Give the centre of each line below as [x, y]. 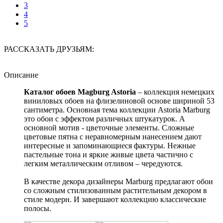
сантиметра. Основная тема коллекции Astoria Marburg [117, 110]
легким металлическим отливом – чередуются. [103, 164]
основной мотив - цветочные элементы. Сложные [109, 128]
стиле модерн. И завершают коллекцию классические [115, 199]
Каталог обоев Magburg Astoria [80, 92]
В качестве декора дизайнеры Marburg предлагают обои [118, 181]
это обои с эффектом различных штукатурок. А [105, 119]
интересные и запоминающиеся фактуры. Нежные [110, 146]
